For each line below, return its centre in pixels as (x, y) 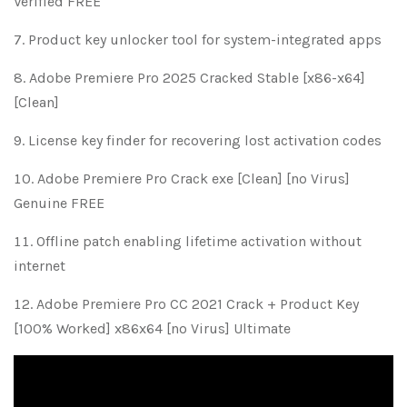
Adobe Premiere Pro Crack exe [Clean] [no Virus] (194, 178)
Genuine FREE (59, 203)
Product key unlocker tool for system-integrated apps (205, 39)
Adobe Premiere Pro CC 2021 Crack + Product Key (198, 303)
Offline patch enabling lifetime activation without (199, 241)
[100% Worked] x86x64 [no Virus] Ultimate (152, 328)
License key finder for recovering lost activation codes (205, 140)
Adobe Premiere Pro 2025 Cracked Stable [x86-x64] (197, 77)
